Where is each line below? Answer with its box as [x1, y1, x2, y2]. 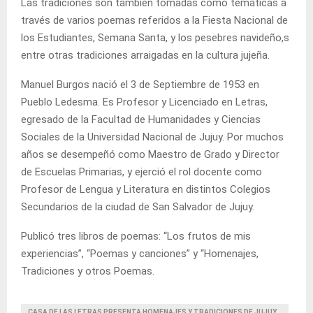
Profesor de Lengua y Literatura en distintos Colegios [21, 182, 270, 196]
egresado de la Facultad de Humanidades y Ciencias [21, 112, 261, 126]
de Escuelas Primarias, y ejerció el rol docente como [21, 165, 262, 178]
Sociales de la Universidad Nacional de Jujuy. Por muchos [21, 130, 284, 143]
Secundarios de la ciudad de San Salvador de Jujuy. [21, 200, 254, 213]
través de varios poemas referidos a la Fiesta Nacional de [21, 13, 288, 27]
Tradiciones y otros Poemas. [21, 264, 154, 277]
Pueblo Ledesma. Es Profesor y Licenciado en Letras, [21, 95, 268, 108]
